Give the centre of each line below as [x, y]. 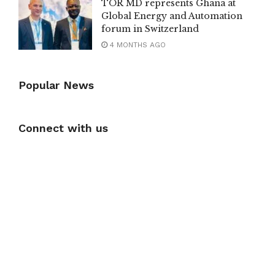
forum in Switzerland [150, 29]
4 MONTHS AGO [137, 45]
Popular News [56, 85]
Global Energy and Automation [172, 16]
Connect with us [63, 128]
